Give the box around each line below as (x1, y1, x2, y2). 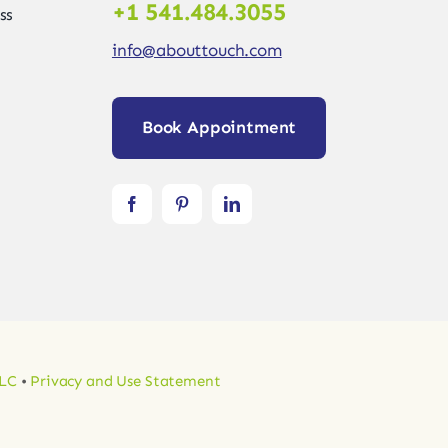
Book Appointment (141, 116, 297, 137)
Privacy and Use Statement (30, 371, 221, 390)
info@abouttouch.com (111, 39, 282, 60)
